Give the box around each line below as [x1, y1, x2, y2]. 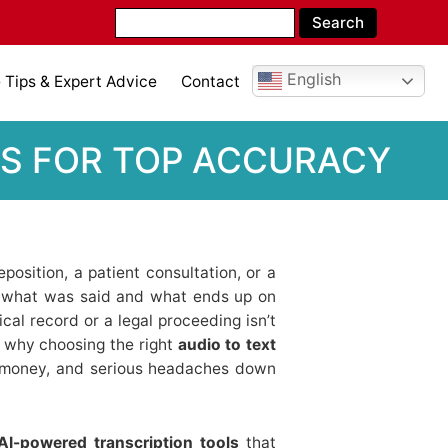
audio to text [177, 334, 276, 354]
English [282, 69, 341, 90]
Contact [181, 71, 240, 91]
